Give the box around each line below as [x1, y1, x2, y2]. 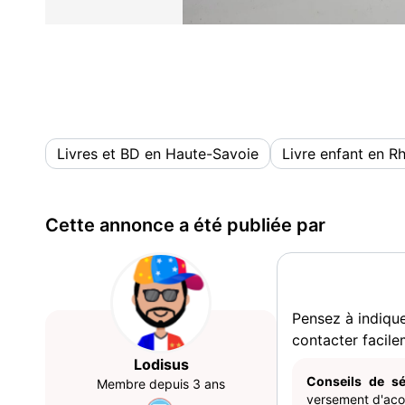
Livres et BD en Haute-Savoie [57, 145, 259, 163]
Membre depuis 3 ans [97, 376, 225, 391]
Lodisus [133, 355, 189, 373]
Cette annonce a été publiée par [45, 214, 325, 236]
